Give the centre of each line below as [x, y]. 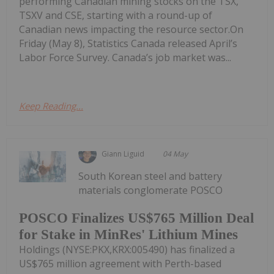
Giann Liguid [123, 154]
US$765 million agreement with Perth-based [120, 264]
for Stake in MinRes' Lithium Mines [128, 235]
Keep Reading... [51, 106]
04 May [176, 154]
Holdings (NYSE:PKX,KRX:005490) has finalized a [127, 250]
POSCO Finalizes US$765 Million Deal [136, 218]
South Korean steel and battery [150, 176]
